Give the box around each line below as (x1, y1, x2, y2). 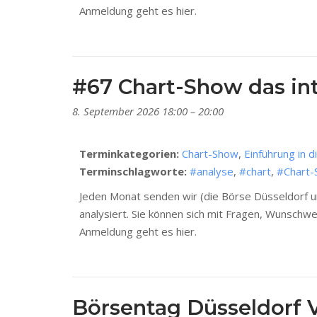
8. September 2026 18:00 (72, 104, 188, 119)
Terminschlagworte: (79, 164, 187, 179)
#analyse (190, 164, 234, 179)
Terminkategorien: (79, 146, 179, 161)
